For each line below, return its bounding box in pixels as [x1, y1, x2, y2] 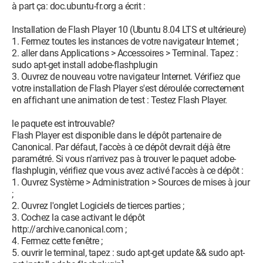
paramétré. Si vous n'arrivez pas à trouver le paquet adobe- [12, 153, 236, 164]
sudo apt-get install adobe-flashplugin [12, 59, 157, 70]
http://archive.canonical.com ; [12, 224, 126, 235]
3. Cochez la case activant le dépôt [12, 212, 145, 223]
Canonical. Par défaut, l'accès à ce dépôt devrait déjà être [12, 141, 230, 153]
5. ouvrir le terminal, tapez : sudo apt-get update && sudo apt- [12, 247, 245, 258]
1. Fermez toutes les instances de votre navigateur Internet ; [12, 36, 238, 47]
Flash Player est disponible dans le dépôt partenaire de [12, 130, 221, 141]
